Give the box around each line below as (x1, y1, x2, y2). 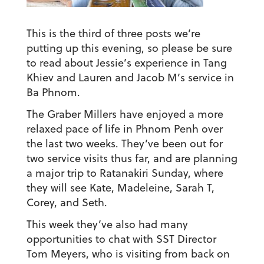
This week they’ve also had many (26, 217, 188, 232)
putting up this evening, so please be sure (26, 41, 232, 56)
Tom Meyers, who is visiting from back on (26, 246, 230, 262)
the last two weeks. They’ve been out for (26, 136, 223, 151)
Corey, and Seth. (26, 195, 107, 210)
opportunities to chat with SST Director (26, 232, 216, 247)
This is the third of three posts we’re (26, 26, 200, 41)
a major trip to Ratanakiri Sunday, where (26, 166, 223, 181)
